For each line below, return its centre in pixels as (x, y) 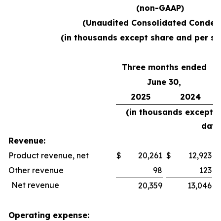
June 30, (164, 82)
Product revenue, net (49, 155)
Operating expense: (49, 215)
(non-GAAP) (160, 8)
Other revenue (36, 170)
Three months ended (164, 67)
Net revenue (35, 185)
